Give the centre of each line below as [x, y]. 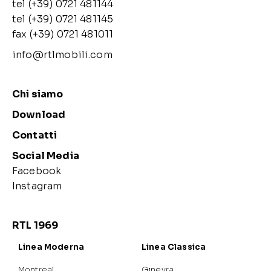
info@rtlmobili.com [62, 55]
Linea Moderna [51, 247]
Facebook [37, 171]
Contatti [35, 135]
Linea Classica [175, 247]
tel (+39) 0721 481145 [66, 19]
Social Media [46, 156]
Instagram [37, 186]
